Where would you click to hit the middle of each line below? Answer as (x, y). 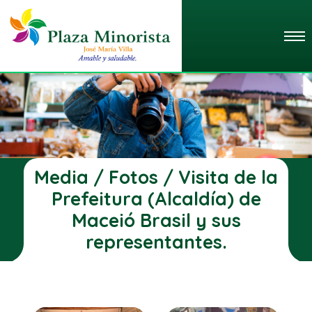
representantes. (156, 242)
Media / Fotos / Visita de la (156, 177)
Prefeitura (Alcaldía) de (156, 198)
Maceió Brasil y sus (156, 220)
